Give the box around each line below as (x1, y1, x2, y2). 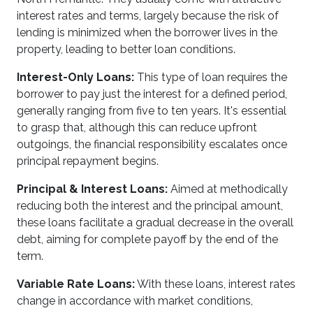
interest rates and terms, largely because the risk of (17, 9, 279, 22)
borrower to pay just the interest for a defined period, (17, 87, 287, 101)
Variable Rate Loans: (17, 277, 135, 291)
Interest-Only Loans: (17, 71, 134, 84)
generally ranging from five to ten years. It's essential (17, 104, 286, 117)
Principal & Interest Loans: (17, 182, 168, 196)
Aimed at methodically (168, 182, 288, 196)
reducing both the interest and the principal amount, (17, 199, 283, 212)
